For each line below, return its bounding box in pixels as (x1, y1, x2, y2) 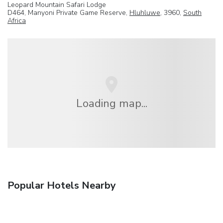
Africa (7, 15, 26, 25)
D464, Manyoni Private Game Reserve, (7, 7, 129, 17)
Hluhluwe (129, 7, 160, 17)
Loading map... (76, 95, 147, 111)
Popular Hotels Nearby (7, 179, 116, 193)
